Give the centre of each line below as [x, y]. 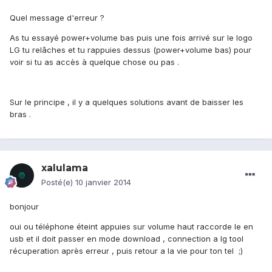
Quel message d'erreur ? [57, 18]
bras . [20, 114]
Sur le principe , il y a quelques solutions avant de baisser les [127, 102]
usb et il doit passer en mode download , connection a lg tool [127, 239]
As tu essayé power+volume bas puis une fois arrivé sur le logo [131, 38]
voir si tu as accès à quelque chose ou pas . [94, 62]
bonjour [24, 207]
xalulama [65, 168]
